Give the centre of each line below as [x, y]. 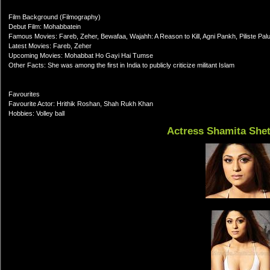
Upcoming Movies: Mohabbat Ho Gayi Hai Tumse [81, 55]
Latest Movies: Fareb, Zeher [50, 46]
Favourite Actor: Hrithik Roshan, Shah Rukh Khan [81, 104]
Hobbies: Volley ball [36, 113]
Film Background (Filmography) [55, 17]
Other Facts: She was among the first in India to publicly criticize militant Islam [121, 65]
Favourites [24, 94]
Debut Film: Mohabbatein [45, 27]
